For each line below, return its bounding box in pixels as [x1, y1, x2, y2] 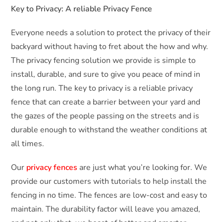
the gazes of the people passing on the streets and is [11, 111, 200, 122]
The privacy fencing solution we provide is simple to [11, 55, 196, 66]
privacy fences [26, 162, 78, 173]
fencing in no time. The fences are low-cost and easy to [11, 190, 208, 201]
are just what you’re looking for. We [77, 162, 208, 173]
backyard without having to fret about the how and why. [11, 41, 209, 53]
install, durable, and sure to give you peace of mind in [11, 69, 201, 80]
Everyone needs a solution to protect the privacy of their [11, 27, 211, 39]
